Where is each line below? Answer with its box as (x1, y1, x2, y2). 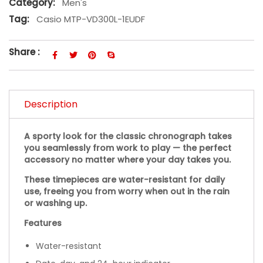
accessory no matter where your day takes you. (24, 153, 231, 166)
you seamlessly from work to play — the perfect (24, 141, 231, 154)
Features (24, 217, 62, 229)
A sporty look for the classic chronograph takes (24, 130, 232, 142)
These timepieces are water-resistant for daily (24, 173, 225, 186)
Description (24, 97, 77, 111)
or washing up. (24, 197, 87, 209)
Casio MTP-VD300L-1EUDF (36, 12, 145, 25)
